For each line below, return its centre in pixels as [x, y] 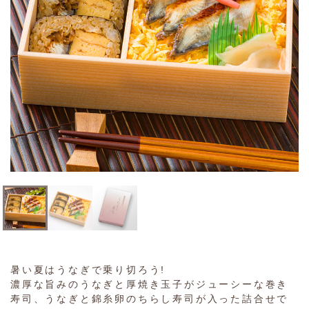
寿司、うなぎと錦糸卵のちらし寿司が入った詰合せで [150, 299]
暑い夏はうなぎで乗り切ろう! [88, 270]
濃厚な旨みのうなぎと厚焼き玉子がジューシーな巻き [150, 284]
